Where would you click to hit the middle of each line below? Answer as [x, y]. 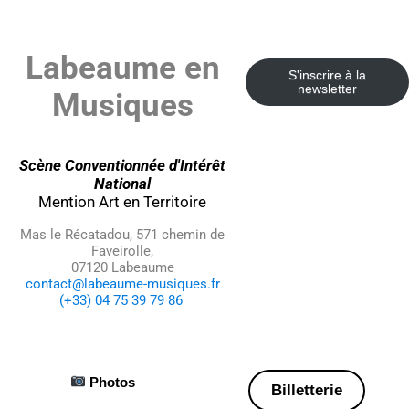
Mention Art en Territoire [123, 201]
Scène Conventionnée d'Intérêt [123, 165]
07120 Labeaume [122, 267]
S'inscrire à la [327, 75]
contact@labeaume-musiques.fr [122, 283]
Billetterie [307, 390]
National [123, 183]
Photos [110, 382]
